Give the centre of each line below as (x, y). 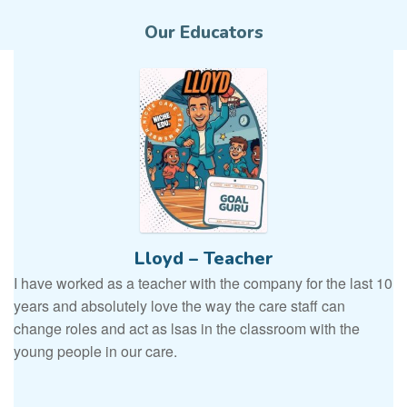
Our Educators (203, 33)
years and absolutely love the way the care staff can (179, 306)
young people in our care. (95, 352)
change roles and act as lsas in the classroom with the (187, 329)
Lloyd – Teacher (203, 259)
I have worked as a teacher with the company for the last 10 (203, 283)
